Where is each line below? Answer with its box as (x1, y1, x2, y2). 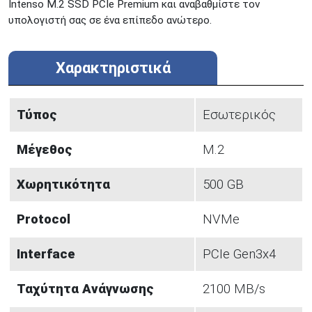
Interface (17, 247, 75, 263)
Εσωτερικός (203, 107, 276, 123)
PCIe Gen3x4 (203, 247, 276, 263)
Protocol (17, 212, 70, 228)
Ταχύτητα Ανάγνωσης (17, 281, 154, 297)
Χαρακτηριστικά (55, 59, 171, 77)
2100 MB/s (203, 281, 265, 297)
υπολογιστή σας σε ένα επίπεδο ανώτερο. (8, 14, 212, 27)
